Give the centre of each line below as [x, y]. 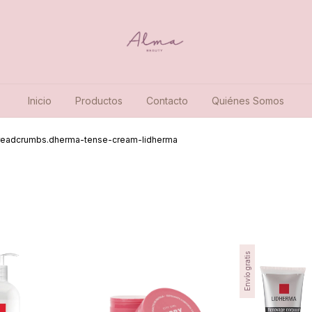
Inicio [40, 101]
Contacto [167, 101]
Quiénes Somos [248, 101]
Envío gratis [247, 271]
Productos [99, 101]
